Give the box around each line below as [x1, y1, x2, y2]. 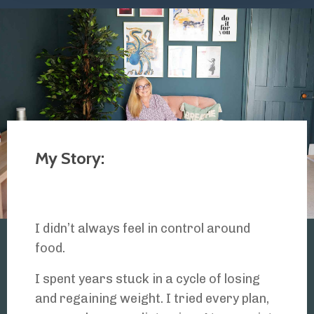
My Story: [35, 148, 104, 169]
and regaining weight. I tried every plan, [35, 291, 269, 307]
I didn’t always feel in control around [35, 221, 250, 237]
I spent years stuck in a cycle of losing [35, 271, 260, 287]
